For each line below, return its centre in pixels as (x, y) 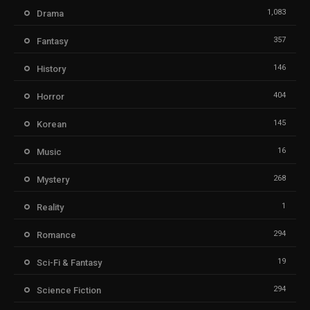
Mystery (53, 179)
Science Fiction (69, 290)
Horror (51, 96)
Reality (50, 207)
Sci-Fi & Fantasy (69, 262)
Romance (56, 235)
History (51, 69)
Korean (52, 124)
